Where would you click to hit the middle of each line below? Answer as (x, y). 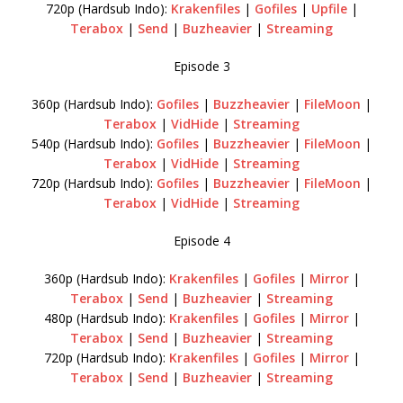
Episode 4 (201, 240)
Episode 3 (201, 66)
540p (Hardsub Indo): (94, 143)
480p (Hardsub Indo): (106, 318)
